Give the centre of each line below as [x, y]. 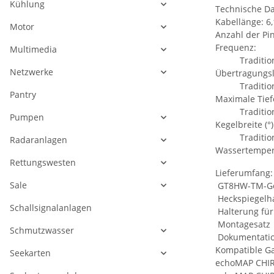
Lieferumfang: [244, 173]
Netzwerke [31, 72]
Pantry [23, 95]
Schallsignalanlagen [51, 208]
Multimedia [33, 50]
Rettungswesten [43, 163]
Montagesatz [243, 224]
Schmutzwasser [42, 231]
